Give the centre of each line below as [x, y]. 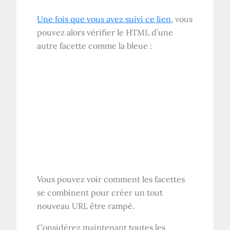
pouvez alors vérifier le [82, 32]
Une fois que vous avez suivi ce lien [104, 19]
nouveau [55, 206]
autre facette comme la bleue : [95, 45]
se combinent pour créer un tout [100, 192]
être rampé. [111, 206]
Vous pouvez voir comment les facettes [111, 179]
